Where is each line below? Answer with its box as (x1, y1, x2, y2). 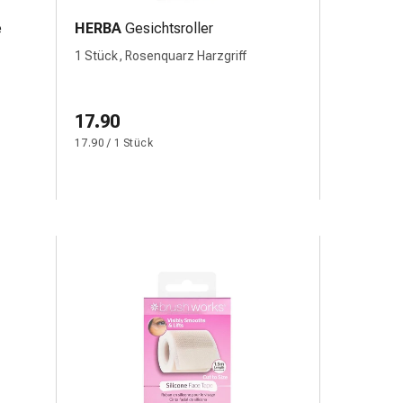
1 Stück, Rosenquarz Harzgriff (75, 49, 246, 63)
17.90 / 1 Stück (75, 137, 153, 149)
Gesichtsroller (125, 20, 213, 37)
